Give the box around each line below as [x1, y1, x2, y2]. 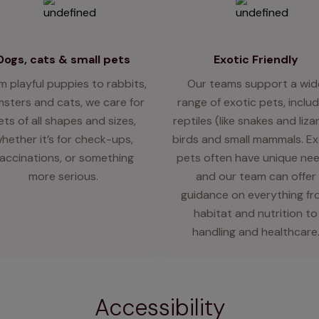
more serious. [28, 169, 98, 184]
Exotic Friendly [213, 52, 298, 67]
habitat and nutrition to [194, 206, 318, 221]
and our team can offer [195, 169, 316, 184]
